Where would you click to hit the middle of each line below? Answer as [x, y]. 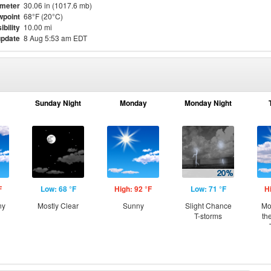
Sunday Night [58, 103]
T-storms [208, 216]
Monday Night [208, 103]
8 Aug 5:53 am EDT [55, 38]
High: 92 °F [133, 189]
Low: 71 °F [208, 189]
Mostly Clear [58, 205]
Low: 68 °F [58, 189]
